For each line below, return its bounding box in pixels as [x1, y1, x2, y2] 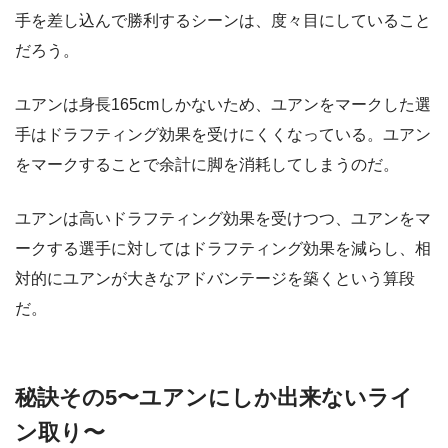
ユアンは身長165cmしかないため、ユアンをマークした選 [15, 95, 431, 113]
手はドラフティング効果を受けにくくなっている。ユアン [15, 125, 431, 143]
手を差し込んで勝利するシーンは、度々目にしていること [15, 11, 431, 29]
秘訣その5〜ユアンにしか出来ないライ [15, 384, 413, 410]
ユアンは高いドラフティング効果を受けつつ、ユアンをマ [15, 209, 431, 227]
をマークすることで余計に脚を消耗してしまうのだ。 [15, 155, 399, 173]
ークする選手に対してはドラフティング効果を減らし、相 [15, 239, 431, 257]
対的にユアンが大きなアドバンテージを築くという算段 [15, 269, 415, 287]
